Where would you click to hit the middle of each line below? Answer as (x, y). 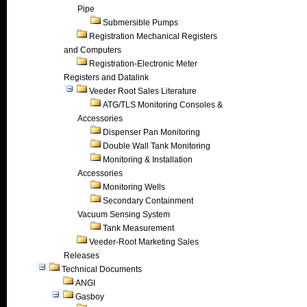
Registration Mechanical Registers (153, 36)
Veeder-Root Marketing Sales (144, 242)
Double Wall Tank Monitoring (157, 146)
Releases (82, 256)
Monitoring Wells (134, 187)
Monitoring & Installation (148, 160)
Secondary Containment (148, 201)
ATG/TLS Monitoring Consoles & (163, 105)
